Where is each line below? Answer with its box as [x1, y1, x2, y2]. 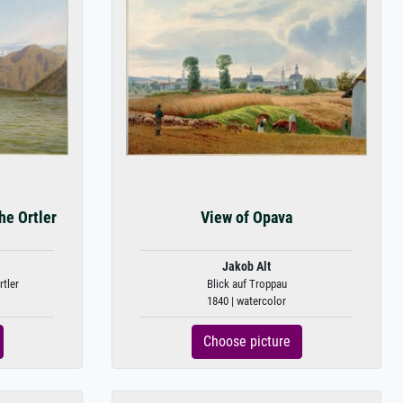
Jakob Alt [222, 259, 271, 274]
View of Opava [201, 209, 292, 227]
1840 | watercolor [207, 294, 286, 308]
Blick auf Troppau [206, 277, 287, 291]
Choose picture [202, 333, 291, 350]
